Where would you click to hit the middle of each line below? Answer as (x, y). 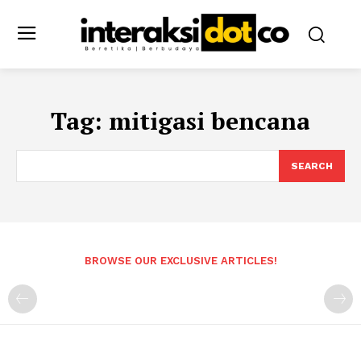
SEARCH (312, 166)
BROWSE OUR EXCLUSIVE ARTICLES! (180, 260)
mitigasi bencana (210, 120)
